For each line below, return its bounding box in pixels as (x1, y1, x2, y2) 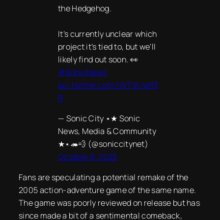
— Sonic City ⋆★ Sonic (58, 113, 140, 124)
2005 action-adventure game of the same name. (19, 185, 196, 196)
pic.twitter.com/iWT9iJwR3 (58, 79, 159, 90)
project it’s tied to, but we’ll (58, 41, 156, 52)
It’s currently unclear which (58, 28, 157, 39)
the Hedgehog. (58, 2, 111, 14)
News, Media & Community (58, 126, 156, 137)
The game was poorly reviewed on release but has (19, 197, 200, 209)
